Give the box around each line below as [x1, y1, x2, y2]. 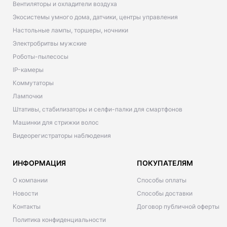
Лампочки [13, 92, 43, 100]
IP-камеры [13, 66, 44, 73]
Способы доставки [137, 190, 193, 197]
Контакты [13, 203, 41, 210]
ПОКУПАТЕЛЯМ [137, 159, 193, 167]
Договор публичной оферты [137, 203, 219, 210]
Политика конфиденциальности [13, 216, 106, 223]
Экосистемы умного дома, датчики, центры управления [13, 13, 178, 21]
